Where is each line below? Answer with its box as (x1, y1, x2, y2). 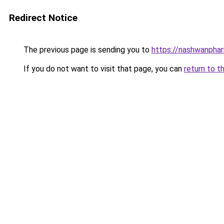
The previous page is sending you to (21, 45, 151, 54)
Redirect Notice (9, 12, 77, 23)
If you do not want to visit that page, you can (21, 64, 184, 73)
